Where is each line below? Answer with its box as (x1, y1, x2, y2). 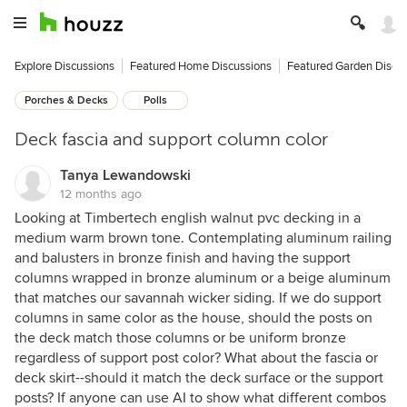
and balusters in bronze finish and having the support (15, 249, 351, 267)
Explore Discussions (15, 59, 114, 74)
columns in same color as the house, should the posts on (15, 309, 372, 327)
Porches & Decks (25, 94, 108, 107)
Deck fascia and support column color (15, 129, 328, 150)
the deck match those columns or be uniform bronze (15, 329, 346, 347)
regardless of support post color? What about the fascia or (15, 349, 378, 367)
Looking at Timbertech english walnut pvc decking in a (15, 209, 361, 227)
